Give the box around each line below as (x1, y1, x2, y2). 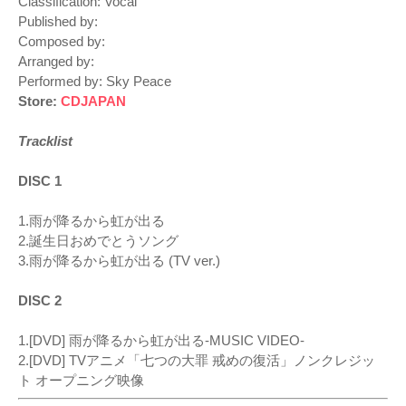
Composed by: (18, 34, 112, 50)
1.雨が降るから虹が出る (18, 213, 165, 229)
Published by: (18, 14, 101, 30)
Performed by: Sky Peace (18, 73, 171, 90)
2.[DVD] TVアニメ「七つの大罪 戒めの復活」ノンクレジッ (18, 353, 375, 369)
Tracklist (18, 133, 72, 150)
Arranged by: (18, 53, 101, 70)
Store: (18, 93, 61, 110)
